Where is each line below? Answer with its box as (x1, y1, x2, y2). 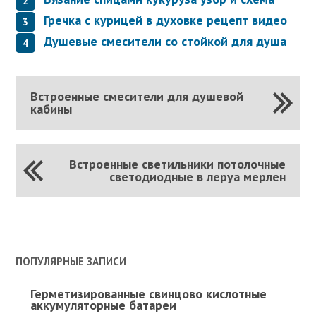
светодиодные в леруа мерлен (109, 168, 286, 185)
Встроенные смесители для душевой (30, 87, 243, 104)
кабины (30, 100, 72, 117)
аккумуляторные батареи (30, 296, 176, 313)
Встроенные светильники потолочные (69, 155, 286, 172)
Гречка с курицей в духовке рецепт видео (44, 11, 288, 28)
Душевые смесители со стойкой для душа (44, 32, 287, 49)
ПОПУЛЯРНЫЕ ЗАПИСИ (16, 254, 127, 268)
